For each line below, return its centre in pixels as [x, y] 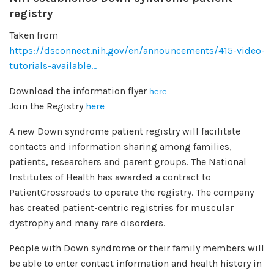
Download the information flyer [79, 91]
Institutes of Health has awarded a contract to [110, 177]
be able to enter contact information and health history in [135, 263]
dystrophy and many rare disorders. [87, 223]
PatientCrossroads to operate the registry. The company [131, 192]
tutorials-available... [53, 66]
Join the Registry [47, 106]
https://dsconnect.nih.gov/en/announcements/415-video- [137, 50]
